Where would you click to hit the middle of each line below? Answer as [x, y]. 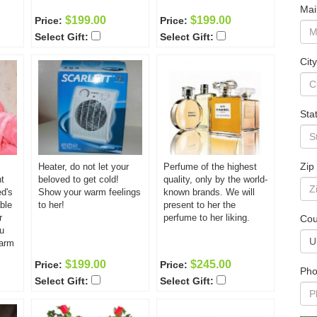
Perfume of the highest [210, 167]
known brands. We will [209, 192]
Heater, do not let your [83, 167]
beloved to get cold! [79, 179]
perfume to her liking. [207, 218]
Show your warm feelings [90, 192]
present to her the [200, 205]
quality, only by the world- [215, 179]
